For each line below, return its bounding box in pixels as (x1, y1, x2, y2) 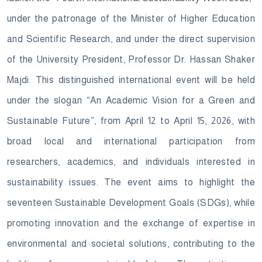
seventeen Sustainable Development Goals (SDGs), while (7, 198, 255, 208)
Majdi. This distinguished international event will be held (7, 75, 255, 85)
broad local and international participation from (7, 136, 255, 147)
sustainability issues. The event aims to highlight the (7, 177, 255, 188)
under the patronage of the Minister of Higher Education (7, 13, 255, 24)
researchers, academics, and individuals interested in (7, 157, 255, 167)
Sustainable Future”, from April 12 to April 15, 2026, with (7, 116, 255, 126)
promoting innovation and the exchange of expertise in (7, 218, 255, 229)
